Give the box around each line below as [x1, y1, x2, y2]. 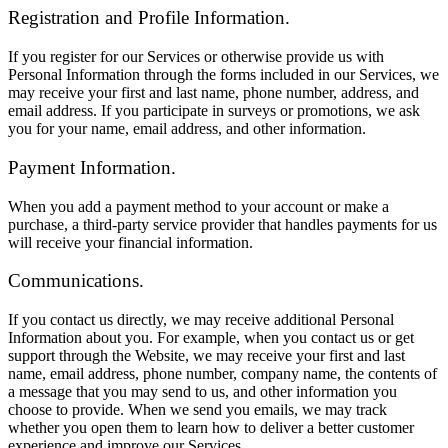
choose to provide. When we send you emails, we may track [8, 401, 387, 419]
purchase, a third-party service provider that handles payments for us [8, 215, 437, 233]
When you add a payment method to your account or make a [8, 197, 389, 215]
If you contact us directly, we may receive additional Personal [8, 311, 394, 329]
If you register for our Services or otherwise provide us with [8, 48, 384, 66]
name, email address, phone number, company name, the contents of [8, 365, 437, 383]
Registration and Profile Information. [8, 7, 290, 29]
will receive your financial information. [8, 233, 253, 251]
